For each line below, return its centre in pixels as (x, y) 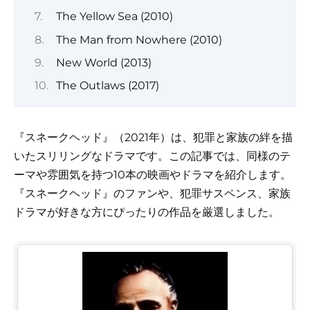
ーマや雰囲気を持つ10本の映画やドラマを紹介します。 (153, 175)
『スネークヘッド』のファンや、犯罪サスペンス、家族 (152, 194)
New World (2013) (103, 62)
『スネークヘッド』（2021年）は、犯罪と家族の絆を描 (153, 138)
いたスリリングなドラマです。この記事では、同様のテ (152, 156)
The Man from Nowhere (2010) (139, 39)
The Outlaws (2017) (107, 86)
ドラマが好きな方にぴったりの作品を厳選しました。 (147, 212)
